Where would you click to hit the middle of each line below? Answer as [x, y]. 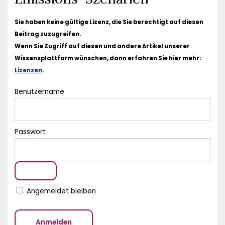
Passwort [30, 132]
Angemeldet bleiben [61, 191]
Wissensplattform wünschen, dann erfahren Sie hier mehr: [108, 59]
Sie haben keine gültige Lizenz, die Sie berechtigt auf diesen [109, 22]
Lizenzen [29, 71]
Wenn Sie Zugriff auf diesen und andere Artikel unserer [102, 46]
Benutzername [40, 92]
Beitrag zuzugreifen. [48, 34]
